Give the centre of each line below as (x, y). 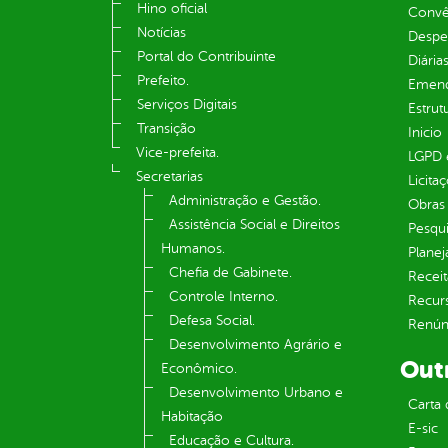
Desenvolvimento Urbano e (256, 393)
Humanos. (193, 249)
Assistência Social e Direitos (254, 225)
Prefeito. (163, 81)
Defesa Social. (212, 321)
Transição (166, 129)
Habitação (192, 417)
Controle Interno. (223, 297)
